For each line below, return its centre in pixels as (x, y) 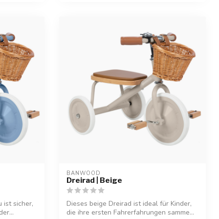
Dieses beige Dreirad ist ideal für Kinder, (129, 204)
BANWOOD (84, 174)
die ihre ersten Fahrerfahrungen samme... (130, 213)
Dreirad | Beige (94, 180)
